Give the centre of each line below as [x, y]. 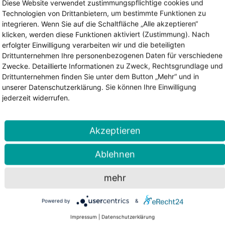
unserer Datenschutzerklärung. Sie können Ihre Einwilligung [99, 87]
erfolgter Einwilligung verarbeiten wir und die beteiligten [93, 45]
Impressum [84, 217]
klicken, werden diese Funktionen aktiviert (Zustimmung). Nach [106, 34]
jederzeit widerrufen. [36, 97]
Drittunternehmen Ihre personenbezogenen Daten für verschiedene [112, 55]
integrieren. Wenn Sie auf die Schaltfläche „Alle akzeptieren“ [100, 24]
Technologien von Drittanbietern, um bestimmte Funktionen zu [104, 13]
